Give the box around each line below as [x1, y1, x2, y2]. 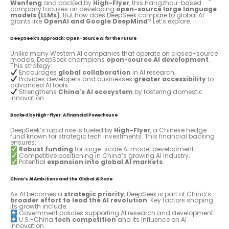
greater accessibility [133, 74, 206, 83]
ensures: [10, 138, 36, 147]
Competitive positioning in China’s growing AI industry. [17, 151, 190, 160]
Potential [17, 157, 47, 167]
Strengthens [17, 87, 58, 96]
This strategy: [10, 61, 52, 71]
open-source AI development [106, 55, 209, 64]
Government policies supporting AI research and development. [17, 209, 215, 218]
